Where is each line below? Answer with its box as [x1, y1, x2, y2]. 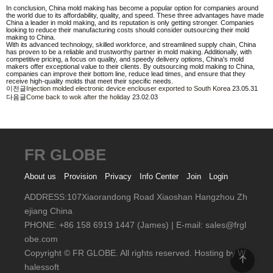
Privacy [105, 172, 132, 182]
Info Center [140, 172, 179, 182]
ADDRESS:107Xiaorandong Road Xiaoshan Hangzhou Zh [24, 192, 247, 202]
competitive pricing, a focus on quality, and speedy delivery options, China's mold [6, 55, 244, 63]
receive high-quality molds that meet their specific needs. [6, 77, 173, 85]
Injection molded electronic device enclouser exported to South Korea [26, 84, 230, 92]
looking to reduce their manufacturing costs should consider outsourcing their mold [6, 26, 249, 34]
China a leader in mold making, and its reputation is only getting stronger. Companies [6, 18, 254, 26]
